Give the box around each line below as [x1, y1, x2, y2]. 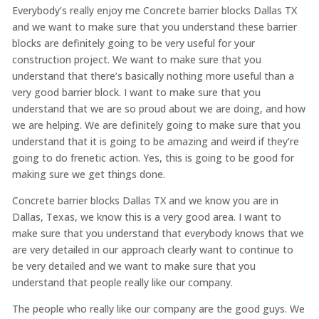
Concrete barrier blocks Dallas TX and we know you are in [11, 193, 278, 207]
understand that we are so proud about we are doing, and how [11, 101, 305, 115]
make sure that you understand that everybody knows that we [11, 226, 304, 240]
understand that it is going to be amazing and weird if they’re [11, 134, 299, 148]
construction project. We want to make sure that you [11, 52, 261, 66]
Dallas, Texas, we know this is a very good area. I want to [11, 209, 281, 224]
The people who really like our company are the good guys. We [11, 301, 305, 315]
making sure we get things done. [11, 167, 165, 181]
